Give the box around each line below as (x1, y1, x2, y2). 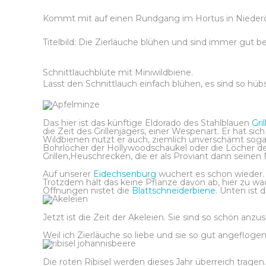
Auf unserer (43, 169, 93, 179)
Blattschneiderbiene (132, 185, 216, 196)
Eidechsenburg (93, 169, 159, 179)
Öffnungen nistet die (43, 185, 132, 196)
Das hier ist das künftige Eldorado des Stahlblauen (43, 118, 252, 128)
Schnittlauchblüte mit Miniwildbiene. (43, 67, 193, 78)
